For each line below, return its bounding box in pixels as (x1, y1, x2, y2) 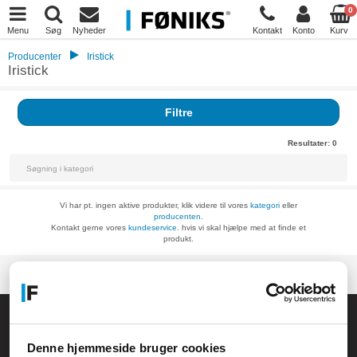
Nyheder (72, 25, 106, 35)
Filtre (164, 106, 193, 119)
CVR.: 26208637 (20, 334, 104, 347)
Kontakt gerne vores (51, 223, 128, 232)
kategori (250, 201, 280, 210)
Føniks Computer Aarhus (20, 312, 155, 324)
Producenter (8, 51, 61, 62)
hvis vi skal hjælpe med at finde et (179, 223, 306, 232)
